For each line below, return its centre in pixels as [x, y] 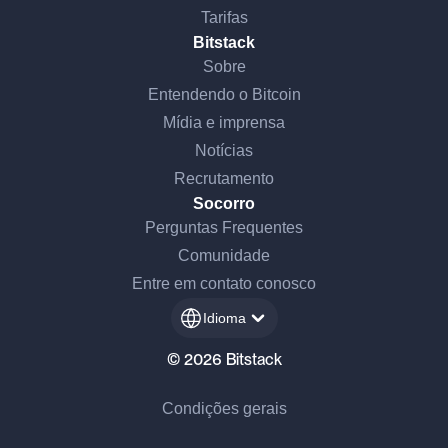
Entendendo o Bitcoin [224, 95]
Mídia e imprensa [224, 123]
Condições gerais [224, 409]
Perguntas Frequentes [224, 228]
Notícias [224, 151]
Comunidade [224, 256]
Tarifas [224, 18]
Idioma [224, 318]
